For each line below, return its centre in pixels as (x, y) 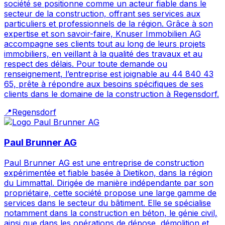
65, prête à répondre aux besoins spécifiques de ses (104, 84)
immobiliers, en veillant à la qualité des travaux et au (103, 54)
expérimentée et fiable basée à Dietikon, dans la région (108, 173)
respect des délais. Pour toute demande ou (86, 64)
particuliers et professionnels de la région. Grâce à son (108, 24)
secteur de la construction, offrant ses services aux (102, 14)
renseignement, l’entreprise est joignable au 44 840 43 (109, 74)
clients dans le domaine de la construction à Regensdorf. (111, 94)
